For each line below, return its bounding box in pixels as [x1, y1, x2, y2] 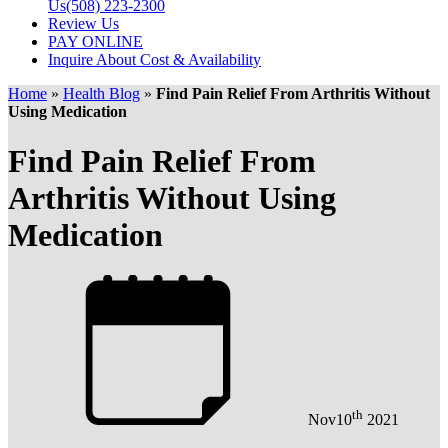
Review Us [48, 15, 119, 33]
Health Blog [63, 85, 140, 103]
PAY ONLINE [48, 33, 143, 51]
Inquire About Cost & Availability [48, 51, 261, 69]
